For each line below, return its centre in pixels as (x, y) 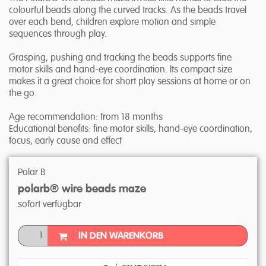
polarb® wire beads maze (82, 189)
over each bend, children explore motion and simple (112, 23)
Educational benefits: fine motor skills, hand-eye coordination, (131, 130)
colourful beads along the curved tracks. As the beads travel (128, 11)
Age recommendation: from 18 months (86, 118)
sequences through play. (58, 35)
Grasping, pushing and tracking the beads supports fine (120, 58)
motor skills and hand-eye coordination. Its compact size (121, 70)
